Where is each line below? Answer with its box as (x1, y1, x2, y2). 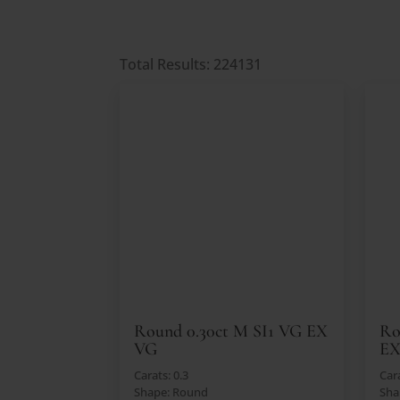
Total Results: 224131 (120, 54, 262, 74)
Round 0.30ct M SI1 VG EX (134, 320, 329, 342)
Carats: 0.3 (134, 366, 189, 383)
